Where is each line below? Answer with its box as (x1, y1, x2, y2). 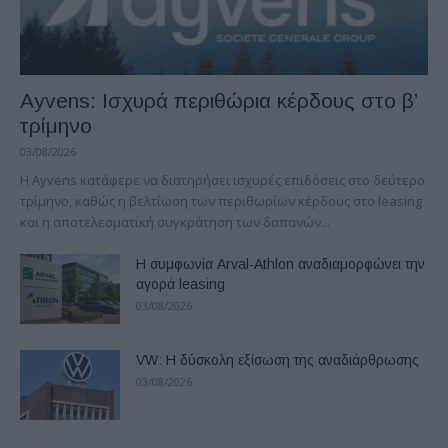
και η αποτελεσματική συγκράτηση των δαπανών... (20, 213, 330, 232)
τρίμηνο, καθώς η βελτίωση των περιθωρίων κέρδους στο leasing (20, 192, 422, 211)
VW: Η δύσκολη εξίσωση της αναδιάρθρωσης (136, 352, 419, 369)
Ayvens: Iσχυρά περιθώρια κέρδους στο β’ (20, 89, 417, 113)
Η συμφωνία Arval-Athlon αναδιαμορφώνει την (136, 256, 425, 273)
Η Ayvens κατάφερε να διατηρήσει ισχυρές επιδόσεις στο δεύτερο (20, 171, 425, 190)
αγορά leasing (136, 276, 225, 293)
